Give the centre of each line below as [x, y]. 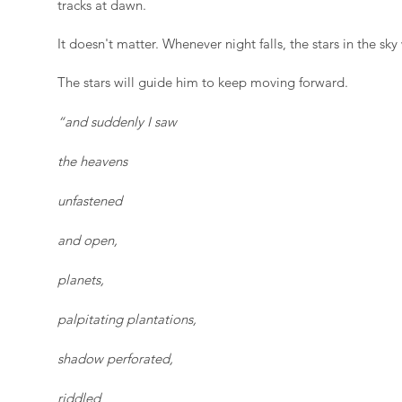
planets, [81, 280]
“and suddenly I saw [117, 122]
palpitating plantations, [127, 319]
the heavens [92, 161]
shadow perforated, [115, 358]
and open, [87, 240]
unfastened [90, 201]
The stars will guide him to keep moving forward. [203, 82]
